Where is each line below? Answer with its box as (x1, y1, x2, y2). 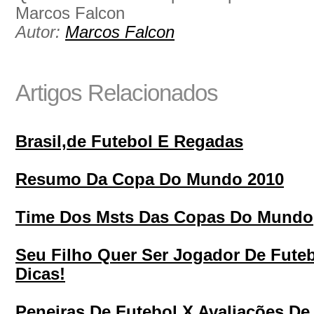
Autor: (15, 23, 65, 41)
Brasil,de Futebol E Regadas (15, 132, 243, 151)
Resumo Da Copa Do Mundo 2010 (15, 170, 284, 189)
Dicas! (15, 265, 65, 283)
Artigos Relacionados (15, 80, 218, 106)
